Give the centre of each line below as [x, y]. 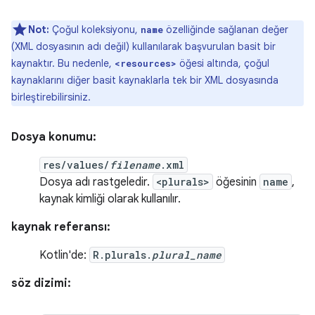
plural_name [187, 255]
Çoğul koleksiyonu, [95, 30]
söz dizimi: [41, 283]
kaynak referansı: [61, 227]
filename [135, 165]
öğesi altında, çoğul [223, 63]
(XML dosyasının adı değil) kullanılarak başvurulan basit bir [143, 46]
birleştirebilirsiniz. [51, 97]
